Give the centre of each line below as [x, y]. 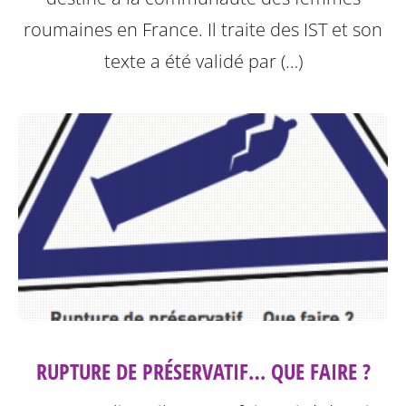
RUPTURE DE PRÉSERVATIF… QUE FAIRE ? [203, 371]
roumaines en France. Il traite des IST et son [203, 30]
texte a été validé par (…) [203, 62]
